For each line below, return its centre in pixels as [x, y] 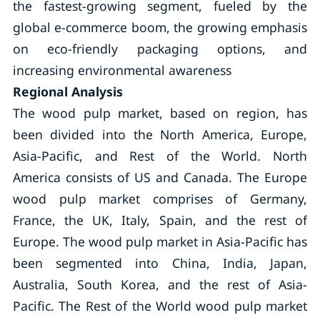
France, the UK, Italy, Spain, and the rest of [160, 220]
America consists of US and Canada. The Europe [160, 177]
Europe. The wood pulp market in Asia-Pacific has [160, 241]
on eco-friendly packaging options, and [160, 49]
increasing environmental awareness [122, 70]
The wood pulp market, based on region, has [160, 113]
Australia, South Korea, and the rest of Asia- [160, 284]
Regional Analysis [67, 91]
